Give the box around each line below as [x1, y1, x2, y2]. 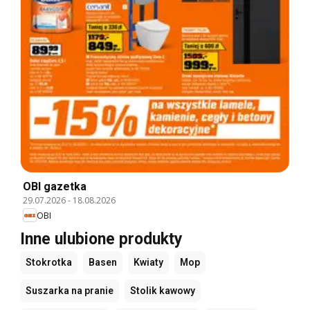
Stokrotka [26, 257, 72, 268]
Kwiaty [134, 257, 163, 268]
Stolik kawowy [130, 285, 195, 297]
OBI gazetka [23, 180, 86, 194]
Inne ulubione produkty [20, 230, 183, 249]
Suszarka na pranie [26, 285, 113, 297]
